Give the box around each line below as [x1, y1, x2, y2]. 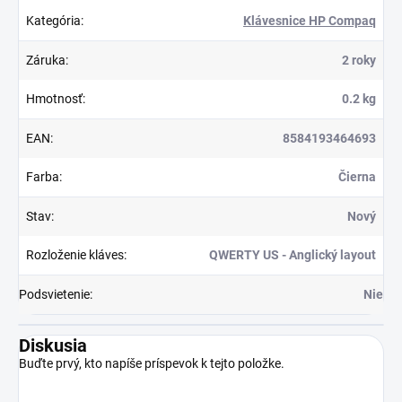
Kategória [26, 13, 81, 28]
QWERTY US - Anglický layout [209, 247, 376, 262]
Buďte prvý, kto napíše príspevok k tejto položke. [19, 355, 284, 371]
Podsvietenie [19, 286, 90, 301]
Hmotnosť [26, 91, 83, 106]
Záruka [26, 52, 66, 67]
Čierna [338, 169, 376, 184]
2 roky [342, 52, 376, 67]
